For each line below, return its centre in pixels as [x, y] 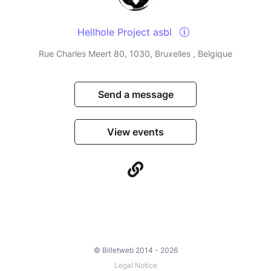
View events [135, 132]
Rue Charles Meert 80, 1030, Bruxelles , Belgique [135, 54]
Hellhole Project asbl [126, 32]
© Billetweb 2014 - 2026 [135, 250]
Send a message [135, 95]
